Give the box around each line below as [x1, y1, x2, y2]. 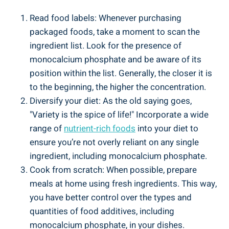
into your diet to [135, 122, 198, 135]
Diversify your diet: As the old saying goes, [30, 94, 192, 107]
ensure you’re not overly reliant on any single [30, 135, 199, 149]
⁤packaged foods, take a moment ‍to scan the [30, 25, 200, 38]
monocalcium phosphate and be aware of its [30, 53, 201, 66]
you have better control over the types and [30, 191, 192, 204]
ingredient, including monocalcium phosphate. [30, 149, 207, 163]
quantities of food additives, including [30, 204, 174, 218]
